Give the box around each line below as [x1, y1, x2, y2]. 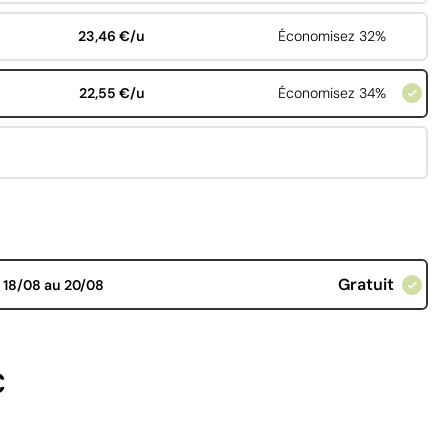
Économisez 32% [277, 27, 386, 46]
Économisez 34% [277, 84, 386, 103]
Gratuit [337, 274, 394, 296]
